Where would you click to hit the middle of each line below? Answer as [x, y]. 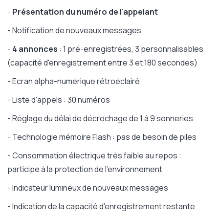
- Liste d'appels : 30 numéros [59, 100]
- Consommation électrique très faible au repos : [94, 156]
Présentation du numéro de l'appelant [85, 12]
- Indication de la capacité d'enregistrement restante [101, 207]
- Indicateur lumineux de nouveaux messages [88, 188]
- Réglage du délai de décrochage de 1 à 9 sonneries [100, 119]
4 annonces [35, 49]
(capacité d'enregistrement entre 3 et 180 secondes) [102, 63]
